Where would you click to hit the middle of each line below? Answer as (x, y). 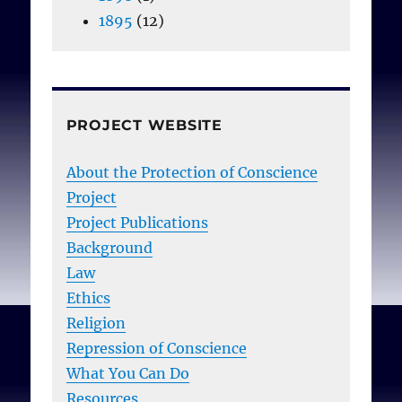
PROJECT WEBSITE (144, 125)
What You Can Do (127, 373)
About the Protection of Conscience (192, 172)
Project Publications (137, 222)
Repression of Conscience (156, 348)
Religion (96, 323)
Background (109, 247)
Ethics (88, 297)
